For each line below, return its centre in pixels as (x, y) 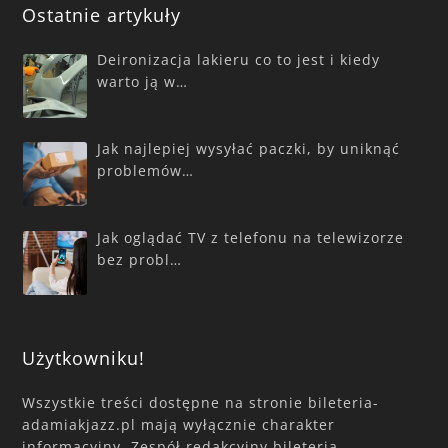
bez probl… (139, 259)
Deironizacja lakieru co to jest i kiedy (238, 60)
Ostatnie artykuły (102, 15)
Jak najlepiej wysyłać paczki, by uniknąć (248, 149)
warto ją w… (142, 82)
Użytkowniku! (84, 357)
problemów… (145, 171)
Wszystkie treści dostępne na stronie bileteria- (201, 402)
